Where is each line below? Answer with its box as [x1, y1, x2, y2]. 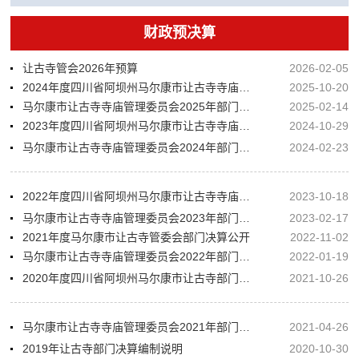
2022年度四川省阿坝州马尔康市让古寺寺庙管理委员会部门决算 [239, 190, 251, 204]
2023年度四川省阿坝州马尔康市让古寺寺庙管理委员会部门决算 [239, 119, 251, 133]
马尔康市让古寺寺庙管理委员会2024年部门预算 [239, 141, 251, 155]
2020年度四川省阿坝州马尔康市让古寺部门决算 [239, 272, 251, 285]
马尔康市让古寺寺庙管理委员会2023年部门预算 [239, 212, 251, 225]
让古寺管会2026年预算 [22, 62, 139, 75]
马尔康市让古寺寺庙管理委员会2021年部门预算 [239, 321, 251, 334]
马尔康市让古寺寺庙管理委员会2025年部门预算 [239, 100, 251, 114]
